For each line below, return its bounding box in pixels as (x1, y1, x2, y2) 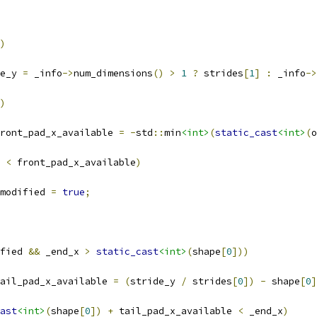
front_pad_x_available (11, 156, 136, 168)
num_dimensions (74, 67, 153, 79)
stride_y (130, 275, 181, 287)
